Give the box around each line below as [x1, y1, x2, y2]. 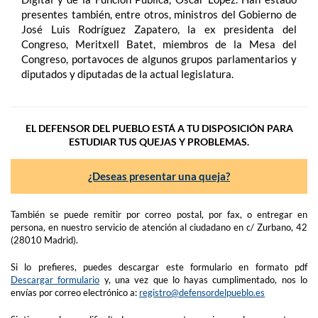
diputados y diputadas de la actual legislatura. [21, 67, 234, 80]
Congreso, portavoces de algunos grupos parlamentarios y [21, 52, 297, 65]
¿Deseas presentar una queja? [88, 169, 230, 182]
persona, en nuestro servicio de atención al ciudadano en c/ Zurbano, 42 [11, 221, 307, 233]
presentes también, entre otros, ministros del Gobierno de [21, 7, 297, 21]
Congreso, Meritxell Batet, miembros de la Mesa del [21, 37, 297, 50]
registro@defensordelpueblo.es [139, 286, 265, 298]
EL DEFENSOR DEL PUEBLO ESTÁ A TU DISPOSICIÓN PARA [25, 121, 293, 134]
